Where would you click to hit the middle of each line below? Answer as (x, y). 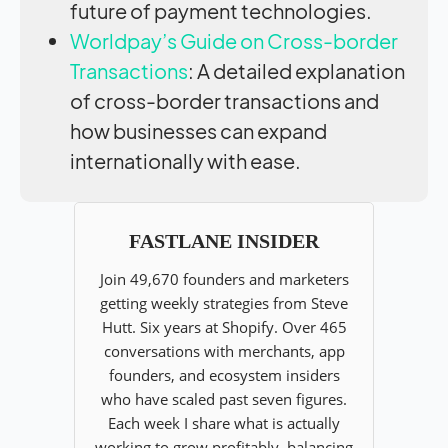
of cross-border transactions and (224, 100)
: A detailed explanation (296, 70)
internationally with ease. (185, 160)
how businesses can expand (198, 130)
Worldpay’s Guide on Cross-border (234, 40)
